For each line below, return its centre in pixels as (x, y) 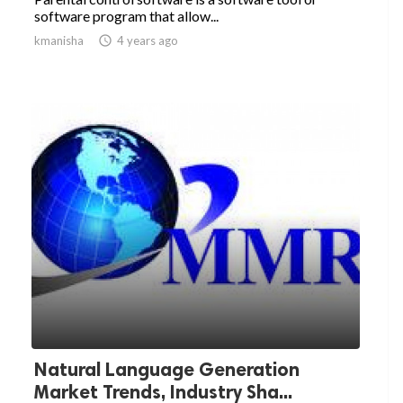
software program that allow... (126, 16)
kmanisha (59, 41)
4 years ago (148, 41)
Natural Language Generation (167, 370)
